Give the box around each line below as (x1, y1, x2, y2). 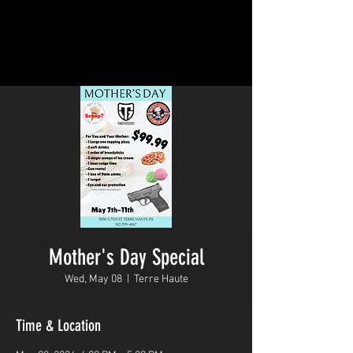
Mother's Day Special (48, 244, 204, 270)
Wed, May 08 (64, 273, 122, 286)
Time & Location (16, 316, 101, 335)
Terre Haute (133, 273, 188, 286)
